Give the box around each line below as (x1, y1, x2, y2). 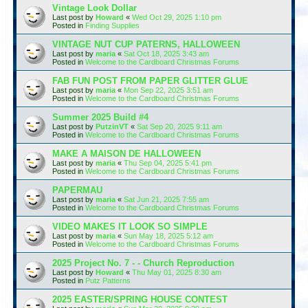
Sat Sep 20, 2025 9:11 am (137, 122, 222, 131)
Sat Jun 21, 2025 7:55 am (124, 195, 209, 203)
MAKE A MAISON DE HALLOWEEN (52, 148, 201, 159)
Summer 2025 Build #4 (52, 111, 148, 122)
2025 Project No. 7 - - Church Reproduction (52, 257, 234, 268)
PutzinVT (96, 122, 129, 131)
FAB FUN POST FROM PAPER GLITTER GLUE (52, 75, 248, 86)
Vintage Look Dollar (52, 2, 137, 13)
